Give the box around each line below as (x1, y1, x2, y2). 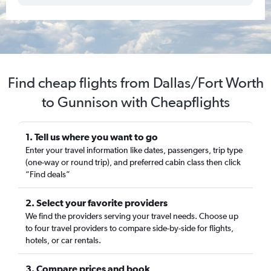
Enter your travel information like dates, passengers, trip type (25, 145, 243, 155)
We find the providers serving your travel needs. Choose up (25, 211, 238, 221)
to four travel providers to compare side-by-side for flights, (25, 223, 233, 233)
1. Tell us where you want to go (25, 131, 158, 142)
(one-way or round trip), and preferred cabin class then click (25, 157, 241, 167)
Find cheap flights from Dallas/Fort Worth (7, 74, 264, 91)
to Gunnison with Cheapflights (41, 93, 230, 111)
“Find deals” (25, 169, 70, 179)
